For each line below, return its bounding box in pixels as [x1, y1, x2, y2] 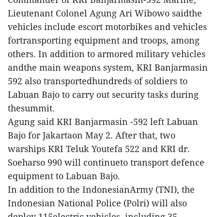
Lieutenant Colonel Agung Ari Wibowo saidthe [8, 7, 202, 19]
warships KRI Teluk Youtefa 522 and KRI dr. [8, 143, 190, 155]
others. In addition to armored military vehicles [8, 48, 205, 60]
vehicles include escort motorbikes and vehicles [8, 21, 207, 33]
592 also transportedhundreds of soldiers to [8, 75, 187, 87]
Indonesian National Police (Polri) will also [8, 197, 187, 209]
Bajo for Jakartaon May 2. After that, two [8, 129, 175, 141]
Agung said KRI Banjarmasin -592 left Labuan [8, 116, 198, 128]
